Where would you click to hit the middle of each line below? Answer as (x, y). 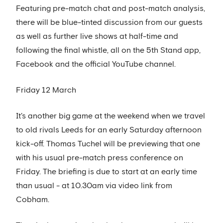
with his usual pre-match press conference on (100, 158)
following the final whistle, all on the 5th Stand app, (108, 50)
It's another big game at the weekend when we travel (111, 116)
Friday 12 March (46, 90)
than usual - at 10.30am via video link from (94, 186)
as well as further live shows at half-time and (97, 36)
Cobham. (33, 200)
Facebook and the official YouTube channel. (96, 64)
